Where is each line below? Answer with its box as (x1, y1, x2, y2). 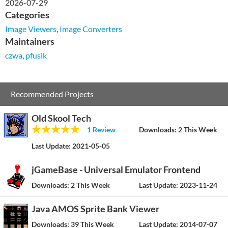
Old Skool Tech (32, 112, 91, 124)
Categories (5, 9, 49, 21)
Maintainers (5, 36, 54, 47)
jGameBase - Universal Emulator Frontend (32, 164, 201, 176)
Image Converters (60, 24, 122, 34)
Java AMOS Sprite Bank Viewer (32, 203, 159, 215)
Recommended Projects (11, 89, 94, 99)
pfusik (25, 50, 47, 61)
